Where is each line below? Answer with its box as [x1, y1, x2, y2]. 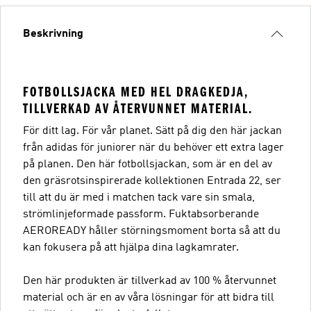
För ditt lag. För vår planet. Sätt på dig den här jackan [23, 125, 282, 137]
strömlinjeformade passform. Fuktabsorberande [23, 208, 259, 220]
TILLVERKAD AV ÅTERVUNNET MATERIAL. [23, 100, 253, 117]
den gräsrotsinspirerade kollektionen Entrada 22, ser [23, 175, 281, 187]
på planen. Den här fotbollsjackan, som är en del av [23, 158, 272, 170]
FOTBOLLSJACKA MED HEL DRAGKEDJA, [23, 83, 248, 100]
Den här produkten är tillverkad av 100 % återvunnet [23, 275, 276, 287]
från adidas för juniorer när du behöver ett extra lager [23, 142, 284, 153]
